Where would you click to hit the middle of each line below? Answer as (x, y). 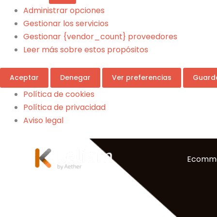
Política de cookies (59, 94)
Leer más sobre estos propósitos (86, 49)
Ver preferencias (142, 77)
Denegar (75, 77)
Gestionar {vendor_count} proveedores (100, 36)
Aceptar (24, 77)
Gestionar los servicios (66, 23)
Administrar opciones (64, 10)
